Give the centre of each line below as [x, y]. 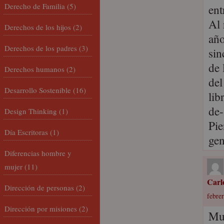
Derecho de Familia [35, 6]
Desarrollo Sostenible [38, 90]
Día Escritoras [26, 132]
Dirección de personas [39, 187]
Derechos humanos [34, 69]
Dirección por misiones [41, 208]
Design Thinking [31, 111]
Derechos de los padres [41, 48]
